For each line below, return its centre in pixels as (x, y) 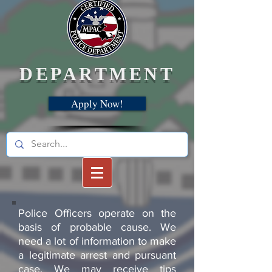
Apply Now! (97, 104)
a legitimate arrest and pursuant (97, 255)
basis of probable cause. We (97, 227)
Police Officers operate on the (97, 213)
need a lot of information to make (97, 241)
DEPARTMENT (97, 74)
